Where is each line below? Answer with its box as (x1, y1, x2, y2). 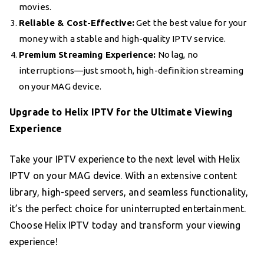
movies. (19, 1, 52, 12)
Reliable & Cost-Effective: (19, 17, 134, 28)
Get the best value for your (134, 17, 247, 28)
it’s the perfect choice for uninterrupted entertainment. (9, 203, 246, 214)
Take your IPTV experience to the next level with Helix (9, 153, 240, 164)
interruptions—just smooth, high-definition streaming (19, 65, 243, 75)
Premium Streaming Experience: (19, 49, 156, 60)
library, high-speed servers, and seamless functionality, (9, 186, 249, 197)
